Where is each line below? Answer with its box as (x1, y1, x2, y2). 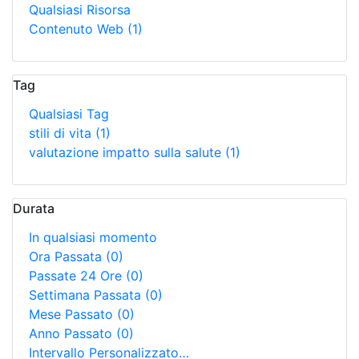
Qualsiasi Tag (29, 106, 109, 122)
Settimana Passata (29, 287, 145, 303)
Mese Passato (29, 306, 117, 322)
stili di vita (29, 125, 95, 141)
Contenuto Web (29, 21, 127, 37)
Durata (13, 200, 54, 216)
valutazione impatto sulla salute (29, 144, 225, 160)
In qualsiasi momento (29, 229, 157, 245)
